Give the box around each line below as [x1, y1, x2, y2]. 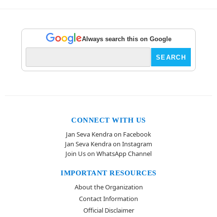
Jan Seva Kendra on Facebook [66, 130, 151, 139]
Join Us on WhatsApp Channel [65, 149, 152, 158]
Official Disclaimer [83, 206, 134, 215]
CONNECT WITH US [71, 116, 146, 124]
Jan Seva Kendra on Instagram [65, 139, 152, 148]
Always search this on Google [81, 35, 171, 43]
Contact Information [79, 194, 138, 203]
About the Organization [74, 183, 143, 191]
